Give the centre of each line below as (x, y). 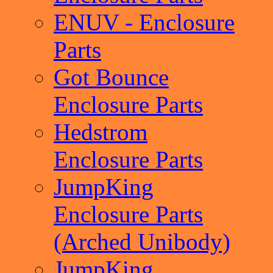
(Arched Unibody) (142, 242)
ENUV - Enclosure (144, 22)
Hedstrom (101, 132)
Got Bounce (111, 77)
